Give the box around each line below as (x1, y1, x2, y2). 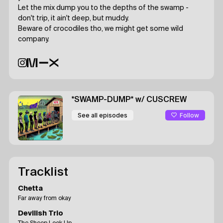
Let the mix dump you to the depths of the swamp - (18, 4, 189, 11)
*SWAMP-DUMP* (72, 96, 135, 104)
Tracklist (18, 166, 68, 178)
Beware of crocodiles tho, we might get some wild (18, 25, 183, 32)
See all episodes (78, 111, 127, 119)
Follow (180, 111, 199, 119)
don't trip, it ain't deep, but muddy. (18, 15, 129, 22)
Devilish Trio (18, 210, 63, 217)
